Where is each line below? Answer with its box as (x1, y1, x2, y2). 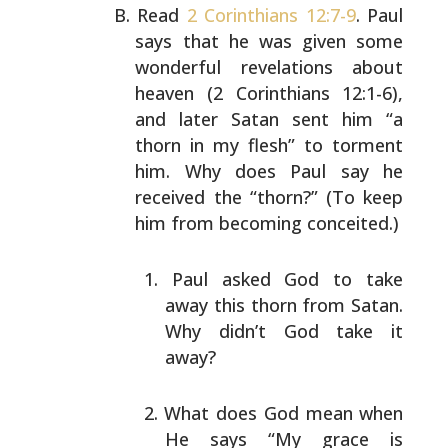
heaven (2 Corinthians (135, 81, 330, 105)
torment (323, 133, 404, 157)
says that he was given (135, 29, 347, 53)
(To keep (317, 185, 404, 209)
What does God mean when (164, 401, 404, 425)
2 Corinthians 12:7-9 (186, 3, 356, 27)
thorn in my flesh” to (135, 133, 324, 157)
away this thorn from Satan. (165, 293, 404, 317)
